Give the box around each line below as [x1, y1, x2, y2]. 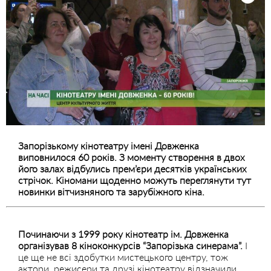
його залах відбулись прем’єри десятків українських [18, 162, 247, 174]
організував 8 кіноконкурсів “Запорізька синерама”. [18, 239, 243, 251]
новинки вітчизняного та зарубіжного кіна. [18, 185, 207, 197]
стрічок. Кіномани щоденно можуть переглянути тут [18, 174, 251, 186]
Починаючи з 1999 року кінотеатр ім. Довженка [18, 227, 229, 240]
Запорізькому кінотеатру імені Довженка [18, 139, 199, 151]
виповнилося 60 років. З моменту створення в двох [18, 151, 245, 163]
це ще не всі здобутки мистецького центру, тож [18, 250, 228, 263]
